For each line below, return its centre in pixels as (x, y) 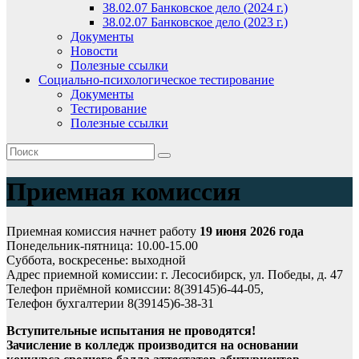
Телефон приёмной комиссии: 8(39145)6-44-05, (135, 288)
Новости (94, 51)
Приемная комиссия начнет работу (103, 231)
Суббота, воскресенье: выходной (96, 260)
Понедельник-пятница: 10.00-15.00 (102, 245)
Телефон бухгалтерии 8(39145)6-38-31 (110, 303)
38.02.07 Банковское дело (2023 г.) (195, 22)
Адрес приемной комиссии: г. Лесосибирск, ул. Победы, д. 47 (175, 274)
